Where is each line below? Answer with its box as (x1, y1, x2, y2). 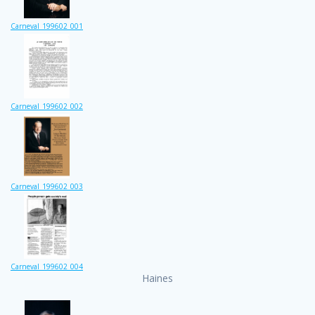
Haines (142, 271, 173, 285)
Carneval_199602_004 (11, 261, 83, 271)
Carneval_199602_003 (11, 181, 83, 192)
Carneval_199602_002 (11, 101, 83, 112)
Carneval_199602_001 (11, 21, 83, 32)
